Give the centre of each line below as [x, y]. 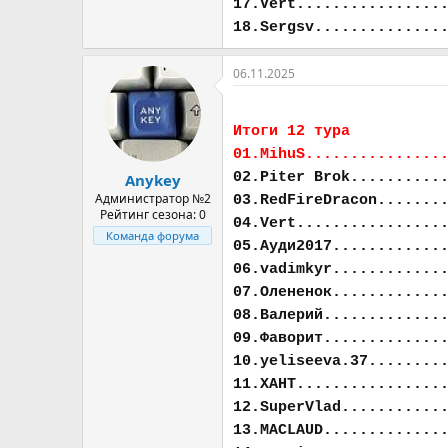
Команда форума [152, 235]
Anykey [152, 179]
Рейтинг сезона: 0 [152, 214]
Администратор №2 [152, 198]
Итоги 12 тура [291, 131]
